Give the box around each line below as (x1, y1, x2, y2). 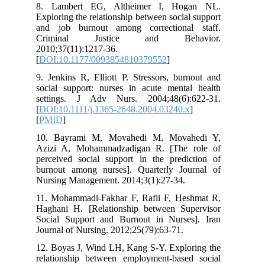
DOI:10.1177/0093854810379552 (46, 54, 174, 64)
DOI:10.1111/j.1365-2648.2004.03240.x (46, 104, 198, 114)
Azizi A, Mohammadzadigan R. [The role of (43, 143, 228, 153)
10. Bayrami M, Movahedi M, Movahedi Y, (43, 132, 228, 143)
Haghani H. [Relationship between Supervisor (43, 203, 228, 214)
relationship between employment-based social (43, 253, 228, 263)
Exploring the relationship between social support (43, 11, 228, 22)
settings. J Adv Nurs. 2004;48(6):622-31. (43, 93, 228, 104)
